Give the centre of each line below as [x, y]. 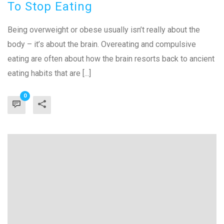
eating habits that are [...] [49, 73]
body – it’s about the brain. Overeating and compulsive [102, 44]
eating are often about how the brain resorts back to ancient [111, 59]
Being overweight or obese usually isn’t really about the [104, 30]
